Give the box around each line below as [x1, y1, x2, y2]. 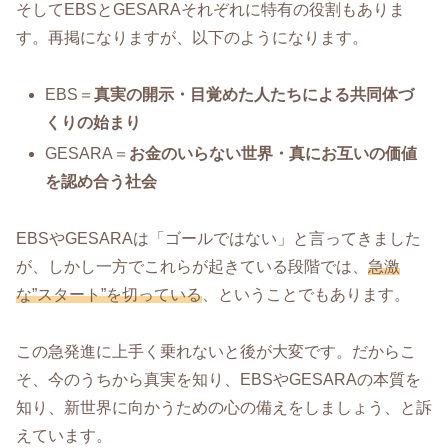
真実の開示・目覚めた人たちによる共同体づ [94, 85, 415, 103]
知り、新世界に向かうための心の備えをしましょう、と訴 [16, 398, 432, 416]
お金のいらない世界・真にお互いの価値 [129, 144, 418, 162]
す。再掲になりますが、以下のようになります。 [16, 28, 368, 46]
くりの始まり [45, 113, 142, 131]
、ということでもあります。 [202, 285, 410, 303]
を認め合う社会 [45, 172, 158, 190]
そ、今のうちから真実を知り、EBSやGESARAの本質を [16, 370, 421, 388]
